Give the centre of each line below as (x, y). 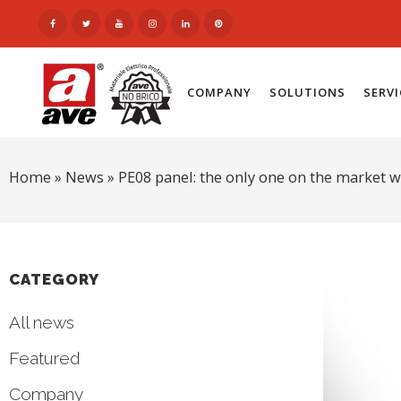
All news (42, 322)
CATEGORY (54, 279)
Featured (45, 358)
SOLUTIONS (307, 92)
